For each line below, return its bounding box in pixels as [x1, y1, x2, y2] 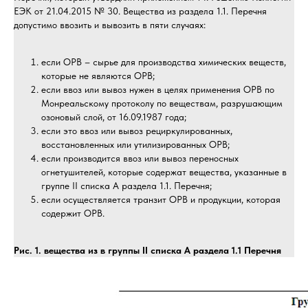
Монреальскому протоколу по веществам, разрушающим [41, 98, 283, 109]
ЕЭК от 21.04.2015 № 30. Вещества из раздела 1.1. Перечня [14, 5, 267, 16]
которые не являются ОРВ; [41, 70, 155, 81]
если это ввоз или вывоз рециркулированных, [41, 125, 232, 136]
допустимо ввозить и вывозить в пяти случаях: [14, 19, 206, 30]
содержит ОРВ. [41, 208, 104, 219]
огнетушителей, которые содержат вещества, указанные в [41, 166, 287, 177]
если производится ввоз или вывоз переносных [41, 153, 239, 164]
